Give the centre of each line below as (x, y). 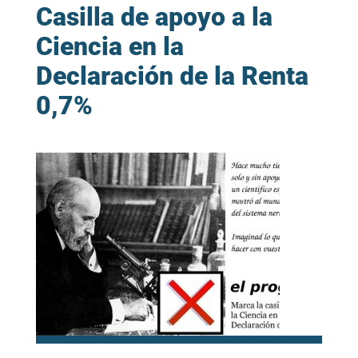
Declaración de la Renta (172, 76)
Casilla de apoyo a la (154, 17)
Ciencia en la (109, 47)
